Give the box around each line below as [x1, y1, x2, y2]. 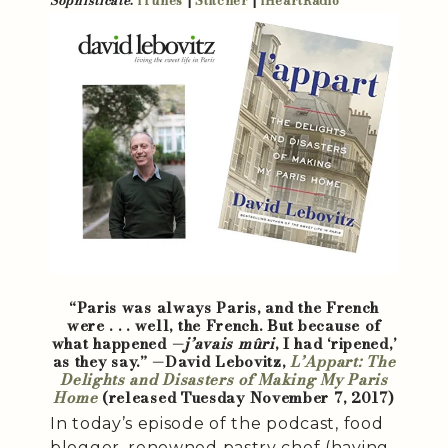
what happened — [51, 332, 185, 355]
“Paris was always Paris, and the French [68, 296, 380, 319]
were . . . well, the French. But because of [66, 314, 382, 337]
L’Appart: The [290, 350, 396, 373]
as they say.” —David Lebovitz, [52, 350, 291, 373]
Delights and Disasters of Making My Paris [60, 368, 388, 391]
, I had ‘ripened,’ [274, 332, 397, 355]
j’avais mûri [184, 332, 275, 355]
